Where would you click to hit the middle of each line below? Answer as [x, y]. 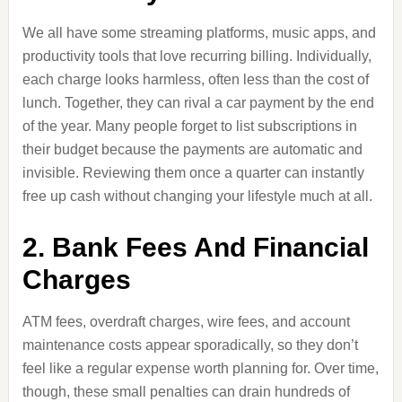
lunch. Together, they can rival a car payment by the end [198, 103]
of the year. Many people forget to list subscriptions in [189, 126]
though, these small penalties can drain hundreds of [186, 392]
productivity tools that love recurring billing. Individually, [197, 56]
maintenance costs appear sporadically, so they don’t [190, 345]
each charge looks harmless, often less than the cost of [195, 79]
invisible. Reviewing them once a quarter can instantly [193, 173]
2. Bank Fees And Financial [195, 247]
